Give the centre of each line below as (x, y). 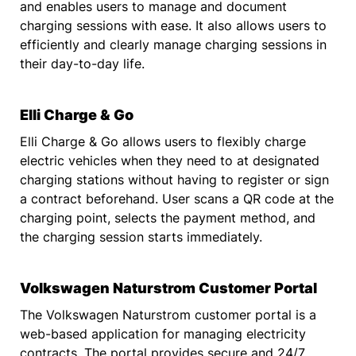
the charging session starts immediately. (141, 237)
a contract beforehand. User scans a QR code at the (177, 199)
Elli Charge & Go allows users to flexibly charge (163, 142)
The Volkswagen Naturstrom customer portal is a (168, 315)
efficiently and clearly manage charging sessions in (173, 45)
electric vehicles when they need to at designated (170, 161)
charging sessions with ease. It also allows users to (173, 26)
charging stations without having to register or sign (174, 180)
